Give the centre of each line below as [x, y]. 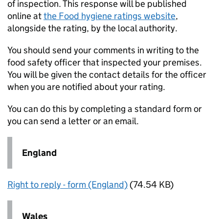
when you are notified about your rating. [86, 87]
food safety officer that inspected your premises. [105, 63]
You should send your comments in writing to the [103, 50]
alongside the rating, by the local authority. [92, 28]
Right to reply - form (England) [67, 185]
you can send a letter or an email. [73, 121]
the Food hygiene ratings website [109, 16]
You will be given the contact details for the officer [107, 75]
